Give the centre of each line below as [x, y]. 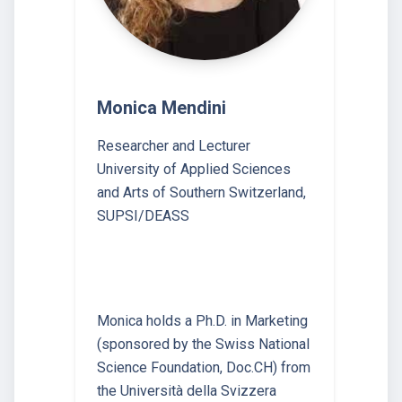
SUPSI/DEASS [143, 215]
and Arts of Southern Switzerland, [201, 192]
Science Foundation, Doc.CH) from [204, 367]
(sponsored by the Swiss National [203, 344]
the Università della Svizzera [187, 390]
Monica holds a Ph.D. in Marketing [202, 320]
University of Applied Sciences [194, 169]
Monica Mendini [162, 107]
